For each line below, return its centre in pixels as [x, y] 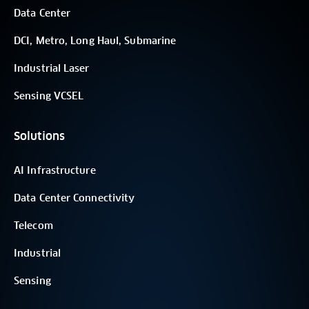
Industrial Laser [52, 69]
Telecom [33, 227]
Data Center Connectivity [74, 199]
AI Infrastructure [55, 171]
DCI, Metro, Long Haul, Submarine [95, 42]
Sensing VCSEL [49, 97]
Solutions [39, 137]
